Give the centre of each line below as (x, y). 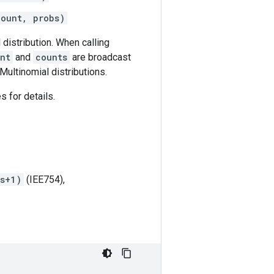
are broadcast (100, 57)
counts (51, 57)
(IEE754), (44, 180)
